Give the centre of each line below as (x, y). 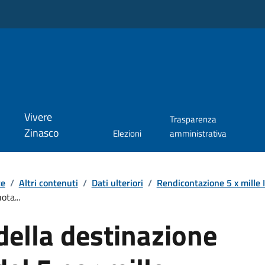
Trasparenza (193, 119)
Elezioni (127, 134)
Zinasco (41, 133)
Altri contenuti (48, 182)
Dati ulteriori (117, 182)
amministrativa (198, 134)
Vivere (38, 117)
